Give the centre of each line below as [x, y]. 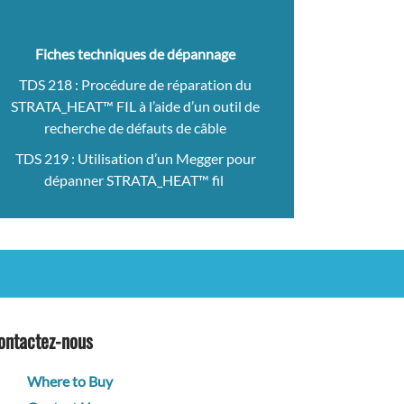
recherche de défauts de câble [136, 128]
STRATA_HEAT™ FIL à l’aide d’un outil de [136, 106]
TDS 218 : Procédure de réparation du [136, 85]
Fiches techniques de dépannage [136, 54]
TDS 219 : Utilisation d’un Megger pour [135, 159]
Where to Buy [70, 381]
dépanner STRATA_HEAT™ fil [136, 180]
